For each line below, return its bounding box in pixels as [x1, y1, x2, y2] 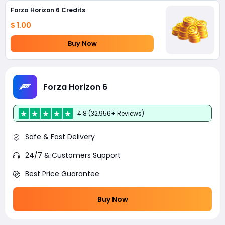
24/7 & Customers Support [25, 150, 121, 161]
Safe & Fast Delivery [25, 132, 95, 142]
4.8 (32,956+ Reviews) [77, 108, 144, 118]
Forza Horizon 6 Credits [11, 6, 85, 15]
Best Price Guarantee [25, 169, 99, 179]
